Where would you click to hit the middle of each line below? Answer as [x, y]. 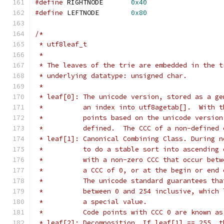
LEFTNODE [115, 13]
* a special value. [91, 202]
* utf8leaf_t [61, 44]
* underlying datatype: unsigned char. [111, 76]
